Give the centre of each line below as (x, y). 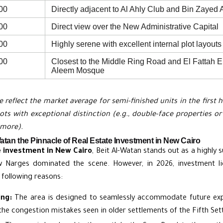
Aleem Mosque (78, 70)
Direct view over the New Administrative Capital (135, 26)
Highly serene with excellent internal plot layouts (136, 44)
